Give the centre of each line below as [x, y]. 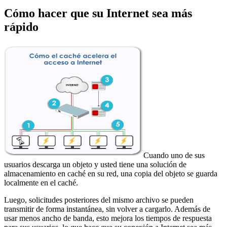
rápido [21, 27]
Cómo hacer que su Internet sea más [98, 13]
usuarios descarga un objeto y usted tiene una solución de [95, 164]
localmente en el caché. [41, 182]
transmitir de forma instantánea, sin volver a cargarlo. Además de [107, 209]
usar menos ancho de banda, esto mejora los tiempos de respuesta [108, 218]
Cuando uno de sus [174, 155]
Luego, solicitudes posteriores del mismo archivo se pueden [99, 200]
